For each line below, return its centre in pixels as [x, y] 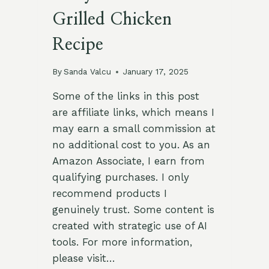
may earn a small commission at [134, 129]
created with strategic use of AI [129, 226]
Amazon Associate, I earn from [128, 161]
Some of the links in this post [125, 96]
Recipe [77, 45]
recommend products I [109, 194]
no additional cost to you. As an [131, 145]
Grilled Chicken [112, 20]
